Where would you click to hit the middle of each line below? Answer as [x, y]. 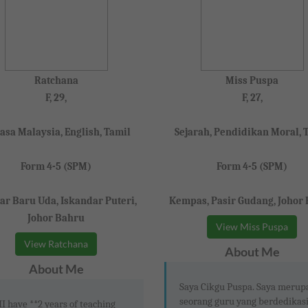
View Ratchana [56, 244]
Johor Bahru [56, 218]
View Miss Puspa [252, 227]
